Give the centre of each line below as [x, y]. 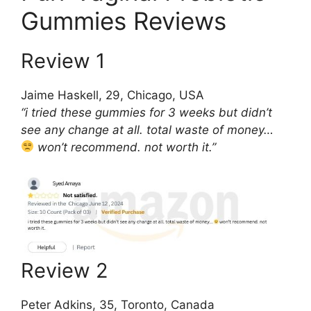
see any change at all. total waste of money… [147, 129]
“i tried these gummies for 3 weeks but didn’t [146, 112]
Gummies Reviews [124, 20]
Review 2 [65, 271]
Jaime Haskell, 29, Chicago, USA [112, 95]
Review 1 [63, 60]
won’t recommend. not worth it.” [125, 147]
